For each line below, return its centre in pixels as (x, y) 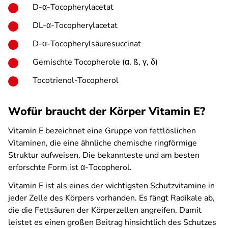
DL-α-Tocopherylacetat (75, 25)
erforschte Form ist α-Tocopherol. (70, 167)
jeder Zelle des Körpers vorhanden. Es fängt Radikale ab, (111, 198)
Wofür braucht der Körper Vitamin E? (107, 111)
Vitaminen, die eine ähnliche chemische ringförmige (103, 143)
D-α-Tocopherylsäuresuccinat (87, 44)
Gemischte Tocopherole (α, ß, (88, 62)
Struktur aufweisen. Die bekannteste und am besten (104, 155)
